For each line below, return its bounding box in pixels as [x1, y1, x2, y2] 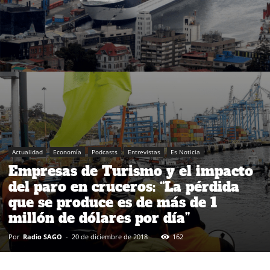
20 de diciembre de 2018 [72, 231, 148, 241]
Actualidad [12, 147, 43, 156]
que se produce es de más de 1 [8, 193, 217, 212]
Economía [53, 147, 81, 156]
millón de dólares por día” [8, 209, 190, 227]
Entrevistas [128, 147, 160, 156]
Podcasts [92, 147, 118, 156]
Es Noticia [171, 147, 200, 156]
